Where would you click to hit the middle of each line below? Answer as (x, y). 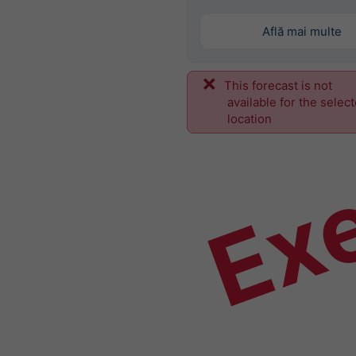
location (250, 119)
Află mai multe (302, 31)
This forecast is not (278, 86)
